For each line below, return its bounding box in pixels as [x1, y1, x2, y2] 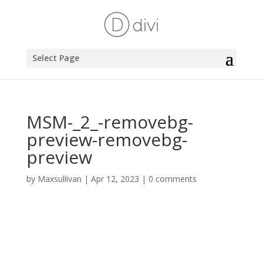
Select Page [32, 52, 79, 63]
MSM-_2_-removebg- [26, 110, 193, 134]
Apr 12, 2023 [90, 173, 139, 184]
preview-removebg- [26, 127, 187, 151]
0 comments [148, 173, 197, 184]
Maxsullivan [37, 173, 82, 184]
